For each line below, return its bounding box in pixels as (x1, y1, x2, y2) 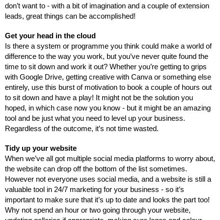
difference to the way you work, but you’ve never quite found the (5, 53, 208, 61)
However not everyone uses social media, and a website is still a (5, 175, 211, 184)
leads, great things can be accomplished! (5, 12, 136, 21)
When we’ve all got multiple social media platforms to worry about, (5, 155, 215, 163)
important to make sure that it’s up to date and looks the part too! (5, 196, 212, 204)
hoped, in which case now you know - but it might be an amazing (5, 104, 211, 112)
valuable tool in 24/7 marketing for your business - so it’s (5, 186, 184, 194)
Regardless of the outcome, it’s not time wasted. (5, 125, 159, 133)
